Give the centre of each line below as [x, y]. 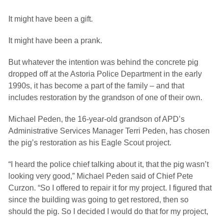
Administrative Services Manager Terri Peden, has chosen [109, 131]
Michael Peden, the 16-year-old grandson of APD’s [96, 119]
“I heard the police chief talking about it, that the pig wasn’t [109, 164]
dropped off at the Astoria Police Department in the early [105, 74]
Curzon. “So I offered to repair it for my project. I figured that [110, 188]
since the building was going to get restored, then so [98, 200]
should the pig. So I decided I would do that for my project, [108, 211]
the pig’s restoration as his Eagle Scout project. [90, 143]
